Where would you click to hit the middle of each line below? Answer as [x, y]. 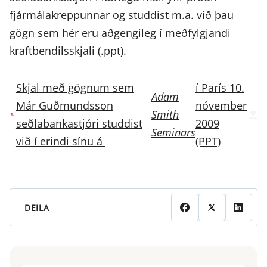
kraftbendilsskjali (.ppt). [68, 51]
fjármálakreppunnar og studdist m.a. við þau [122, 15]
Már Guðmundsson [64, 106]
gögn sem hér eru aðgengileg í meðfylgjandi [120, 33]
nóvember [221, 106]
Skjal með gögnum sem [75, 88]
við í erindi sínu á [60, 142]
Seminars [173, 133]
